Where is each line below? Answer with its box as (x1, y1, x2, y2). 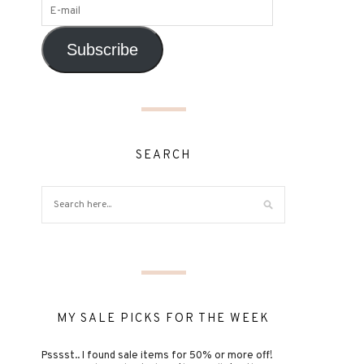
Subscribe (66, 40, 138, 58)
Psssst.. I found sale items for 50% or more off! (41, 349, 273, 362)
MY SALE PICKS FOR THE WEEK (57, 311, 270, 327)
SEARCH (136, 148, 191, 163)
